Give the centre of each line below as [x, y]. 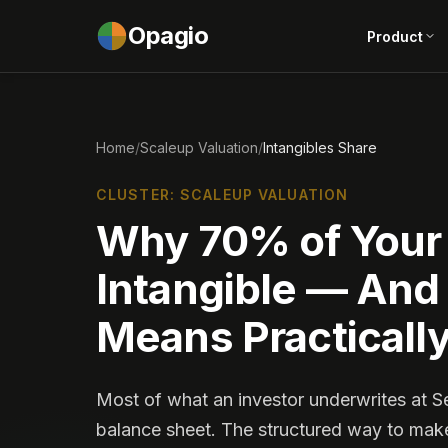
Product [395, 36]
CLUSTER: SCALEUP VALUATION [222, 194]
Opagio [168, 35]
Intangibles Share [320, 147]
